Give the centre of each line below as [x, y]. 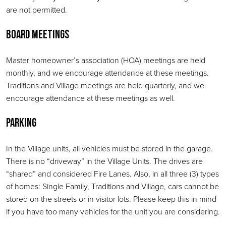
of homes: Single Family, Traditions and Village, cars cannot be [112, 186]
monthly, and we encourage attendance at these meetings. [108, 73]
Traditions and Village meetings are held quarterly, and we [105, 85]
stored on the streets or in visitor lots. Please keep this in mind [111, 199]
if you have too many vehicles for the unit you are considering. [113, 211]
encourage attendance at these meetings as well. [91, 98]
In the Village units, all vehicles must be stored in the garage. [109, 148]
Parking [21, 123]
